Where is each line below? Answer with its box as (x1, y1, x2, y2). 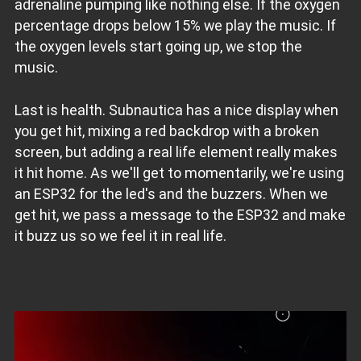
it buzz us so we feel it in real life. (14, 226, 226, 244)
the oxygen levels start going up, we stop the (14, 37, 302, 55)
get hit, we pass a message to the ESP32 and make (14, 205, 346, 223)
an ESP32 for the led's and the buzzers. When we (14, 185, 328, 202)
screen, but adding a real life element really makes (14, 143, 338, 160)
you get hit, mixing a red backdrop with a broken (14, 122, 319, 139)
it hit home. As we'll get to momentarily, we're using (14, 164, 344, 181)
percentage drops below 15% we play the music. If (14, 16, 336, 34)
